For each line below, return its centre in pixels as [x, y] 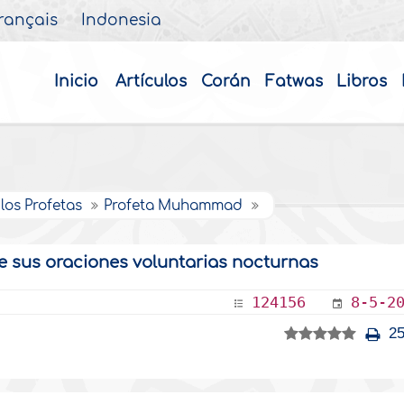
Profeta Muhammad [175, 206]
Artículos [151, 82]
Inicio [76, 82]
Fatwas [294, 82]
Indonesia [122, 21]
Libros [362, 82]
